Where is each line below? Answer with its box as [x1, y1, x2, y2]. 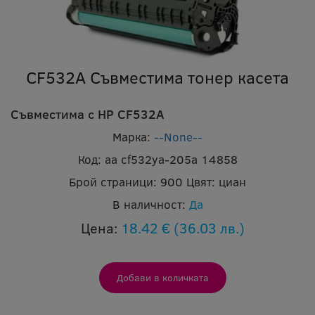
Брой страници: [69, 173, 157, 190]
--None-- [154, 128, 202, 145]
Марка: [112, 128, 150, 145]
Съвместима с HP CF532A [11, 105, 165, 122]
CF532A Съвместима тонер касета [26, 65, 289, 89]
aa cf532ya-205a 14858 [104, 150, 238, 167]
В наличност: [112, 195, 186, 212]
